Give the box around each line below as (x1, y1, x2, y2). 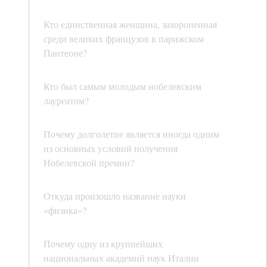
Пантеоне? (44, 46, 87, 60)
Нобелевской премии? (44, 156, 134, 169)
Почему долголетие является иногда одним (44, 128, 219, 141)
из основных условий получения (44, 142, 178, 155)
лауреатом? (44, 94, 89, 107)
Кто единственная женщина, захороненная (44, 18, 217, 31)
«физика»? (44, 204, 86, 217)
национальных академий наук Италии (44, 252, 199, 265)
